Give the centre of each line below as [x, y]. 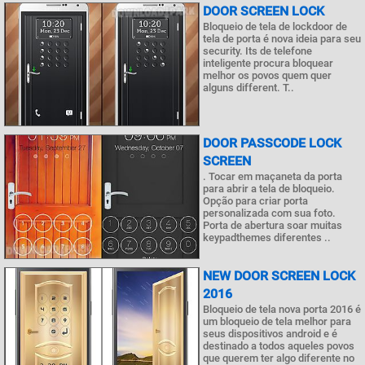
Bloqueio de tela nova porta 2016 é [282, 309]
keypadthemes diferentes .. [267, 237]
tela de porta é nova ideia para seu [282, 38]
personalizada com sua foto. [269, 213]
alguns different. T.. [248, 87]
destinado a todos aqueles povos [279, 345]
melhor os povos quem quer [267, 75]
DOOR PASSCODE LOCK [272, 143]
